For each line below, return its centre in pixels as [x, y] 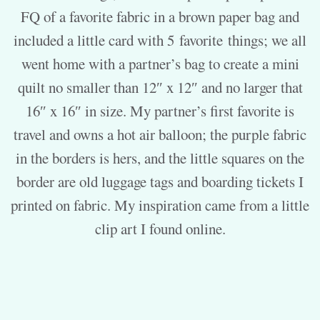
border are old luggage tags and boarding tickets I [160, 182]
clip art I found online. [160, 229]
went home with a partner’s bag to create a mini [160, 64]
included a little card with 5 [96, 40]
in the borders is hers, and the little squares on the [160, 158]
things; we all [267, 40]
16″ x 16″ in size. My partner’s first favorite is [160, 111]
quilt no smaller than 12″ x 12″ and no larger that [160, 87]
